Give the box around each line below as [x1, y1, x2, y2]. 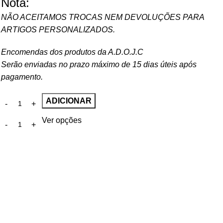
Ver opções [42, 116, 82, 125]
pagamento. [1, 73, 43, 82]
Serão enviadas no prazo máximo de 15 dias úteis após [1, 60, 197, 69]
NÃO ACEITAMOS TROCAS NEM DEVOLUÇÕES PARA [1, 13, 204, 22]
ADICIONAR [46, 97, 92, 106]
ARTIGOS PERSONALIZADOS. [1, 25, 115, 34]
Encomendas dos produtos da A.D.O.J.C [1, 48, 143, 57]
